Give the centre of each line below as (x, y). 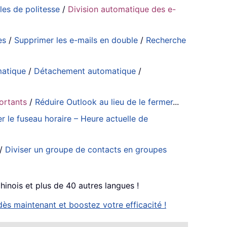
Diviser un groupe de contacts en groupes (86, 149)
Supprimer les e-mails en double (76, 40)
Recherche (166, 40)
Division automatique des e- (122, 9)
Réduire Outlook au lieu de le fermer (104, 102)
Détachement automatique (85, 71)
